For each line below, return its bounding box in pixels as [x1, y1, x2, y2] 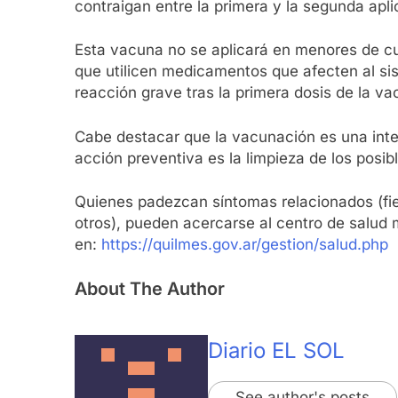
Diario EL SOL [208, 337, 345, 363]
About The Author [75, 277, 225, 299]
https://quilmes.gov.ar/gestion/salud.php [101, 235, 388, 254]
